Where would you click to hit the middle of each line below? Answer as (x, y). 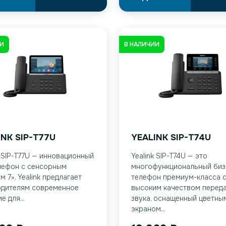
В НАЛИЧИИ (142, 44)
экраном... (148, 209)
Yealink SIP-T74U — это (169, 156)
